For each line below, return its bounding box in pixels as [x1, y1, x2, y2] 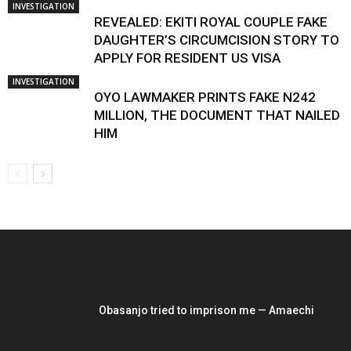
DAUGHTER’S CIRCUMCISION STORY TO [94, 32, 339, 48]
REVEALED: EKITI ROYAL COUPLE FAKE [94, 14, 327, 30]
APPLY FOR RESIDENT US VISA [94, 50, 280, 66]
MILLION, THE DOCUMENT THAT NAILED [94, 107, 340, 123]
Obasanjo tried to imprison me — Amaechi [99, 304, 314, 317]
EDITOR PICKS [8, 268, 100, 284]
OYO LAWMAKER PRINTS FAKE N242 [94, 89, 316, 105]
